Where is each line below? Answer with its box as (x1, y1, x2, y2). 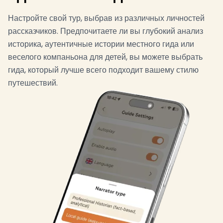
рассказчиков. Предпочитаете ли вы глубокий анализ (8, 25, 203, 37)
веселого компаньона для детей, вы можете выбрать (8, 51, 203, 63)
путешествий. (8, 77, 58, 89)
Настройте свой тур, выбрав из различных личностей (8, 12, 205, 24)
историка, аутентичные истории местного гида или (8, 38, 194, 50)
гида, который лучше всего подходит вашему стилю (8, 64, 199, 76)
